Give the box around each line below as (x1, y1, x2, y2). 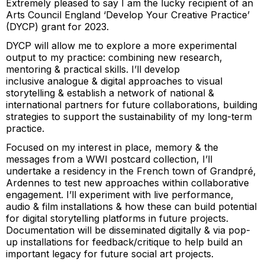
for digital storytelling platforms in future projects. (6, 212, 228, 224)
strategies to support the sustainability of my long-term (6, 110, 252, 122)
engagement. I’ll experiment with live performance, (6, 188, 234, 201)
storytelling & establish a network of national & (6, 86, 214, 99)
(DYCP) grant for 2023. (6, 20, 109, 33)
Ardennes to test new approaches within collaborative (6, 176, 249, 189)
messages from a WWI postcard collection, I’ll (6, 153, 212, 165)
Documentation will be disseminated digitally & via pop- (6, 224, 250, 236)
